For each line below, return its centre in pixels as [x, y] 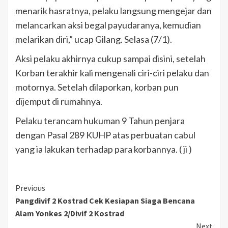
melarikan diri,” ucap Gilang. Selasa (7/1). [94, 39]
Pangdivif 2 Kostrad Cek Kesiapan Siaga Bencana [105, 201]
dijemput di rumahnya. [59, 101]
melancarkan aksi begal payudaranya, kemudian [108, 25]
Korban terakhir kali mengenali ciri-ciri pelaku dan [112, 73]
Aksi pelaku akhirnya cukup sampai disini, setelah [110, 59]
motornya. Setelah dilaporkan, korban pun [97, 87]
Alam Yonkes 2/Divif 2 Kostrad [70, 213]
